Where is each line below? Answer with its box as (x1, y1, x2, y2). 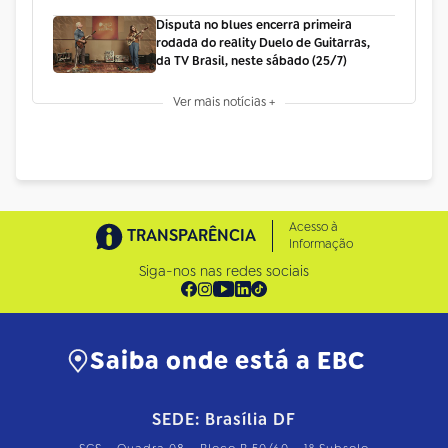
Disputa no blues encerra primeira (155, 16, 352, 33)
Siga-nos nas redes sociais (139, 262, 309, 281)
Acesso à (288, 219, 338, 236)
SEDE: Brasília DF (152, 409, 296, 431)
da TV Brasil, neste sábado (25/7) (155, 52, 347, 69)
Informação (288, 236, 353, 253)
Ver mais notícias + (173, 94, 275, 111)
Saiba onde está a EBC (90, 345, 365, 378)
